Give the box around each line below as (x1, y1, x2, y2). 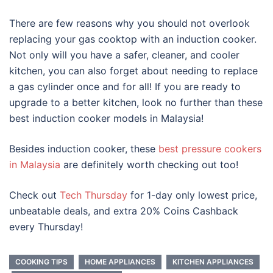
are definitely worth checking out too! (63, 158, 238, 171)
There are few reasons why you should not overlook (9, 17, 250, 30)
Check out (9, 189, 60, 202)
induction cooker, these (48, 143, 158, 155)
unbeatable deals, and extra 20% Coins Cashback (9, 205, 238, 218)
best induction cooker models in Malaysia (9, 112, 201, 125)
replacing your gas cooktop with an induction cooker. (9, 33, 257, 46)
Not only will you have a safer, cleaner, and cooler (9, 49, 239, 62)
